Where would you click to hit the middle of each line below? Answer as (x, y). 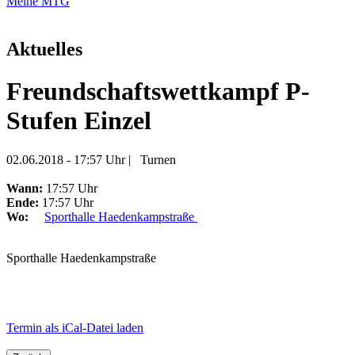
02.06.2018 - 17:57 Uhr (67, 159)
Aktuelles (44, 49)
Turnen (158, 159)
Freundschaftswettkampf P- (158, 92)
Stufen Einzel (79, 121)
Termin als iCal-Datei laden (75, 327)
